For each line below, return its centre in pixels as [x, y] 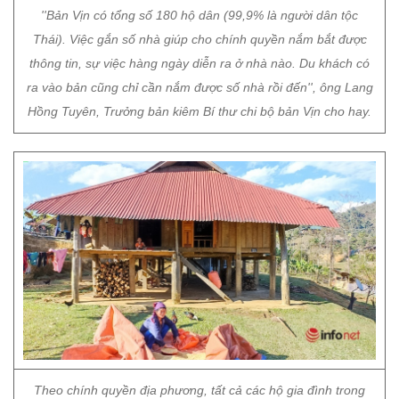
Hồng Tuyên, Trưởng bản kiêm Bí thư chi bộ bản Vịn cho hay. [199, 111]
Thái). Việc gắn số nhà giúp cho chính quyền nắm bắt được [199, 39]
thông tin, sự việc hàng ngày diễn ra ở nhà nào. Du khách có [199, 63]
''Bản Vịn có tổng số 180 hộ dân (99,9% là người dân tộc [199, 15]
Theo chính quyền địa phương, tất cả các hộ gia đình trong [199, 390]
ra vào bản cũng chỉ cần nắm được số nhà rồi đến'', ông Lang [199, 87]
